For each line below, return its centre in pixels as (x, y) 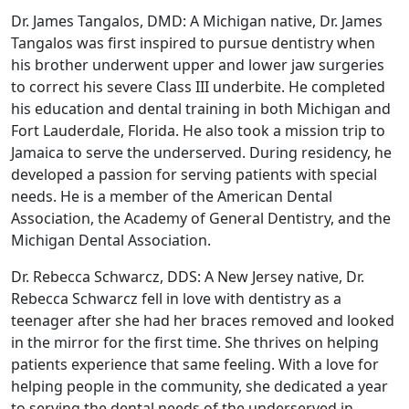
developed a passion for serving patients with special (194, 174)
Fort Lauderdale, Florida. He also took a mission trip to (198, 130)
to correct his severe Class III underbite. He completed (198, 86)
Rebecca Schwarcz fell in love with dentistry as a (176, 298)
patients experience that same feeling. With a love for (195, 364)
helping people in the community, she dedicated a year (199, 386)
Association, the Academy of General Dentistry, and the (201, 218)
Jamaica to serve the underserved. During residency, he (201, 152)
